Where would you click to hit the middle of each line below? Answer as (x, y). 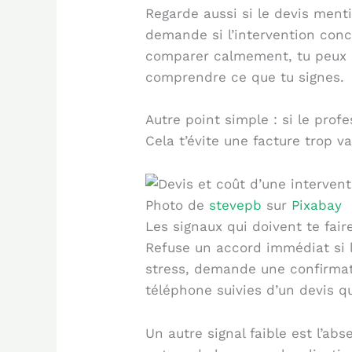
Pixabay (317, 205)
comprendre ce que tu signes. (245, 77)
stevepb (236, 205)
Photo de (178, 205)
